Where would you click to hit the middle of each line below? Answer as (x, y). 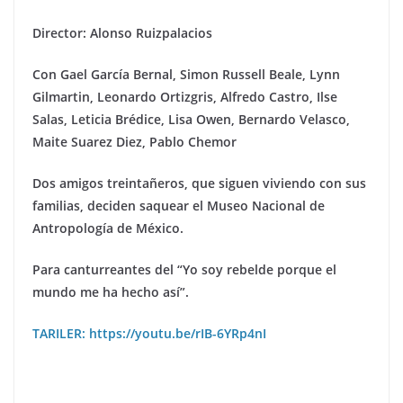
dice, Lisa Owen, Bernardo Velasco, (243, 119)
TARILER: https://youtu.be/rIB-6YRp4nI (149, 333)
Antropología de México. (108, 228)
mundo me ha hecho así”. (111, 291)
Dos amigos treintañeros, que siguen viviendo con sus (199, 183)
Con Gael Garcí (77, 74)
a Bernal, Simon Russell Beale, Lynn (231, 74)
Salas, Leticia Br (81, 119)
